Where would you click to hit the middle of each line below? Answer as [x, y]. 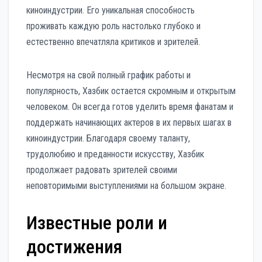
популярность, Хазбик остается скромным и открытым [131, 91]
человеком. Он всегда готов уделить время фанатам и [130, 106]
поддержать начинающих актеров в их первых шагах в [129, 122]
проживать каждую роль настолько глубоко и [113, 26]
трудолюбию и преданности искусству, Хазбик [115, 154]
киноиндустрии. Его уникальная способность [111, 10]
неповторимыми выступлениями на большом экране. [126, 185]
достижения [74, 247]
